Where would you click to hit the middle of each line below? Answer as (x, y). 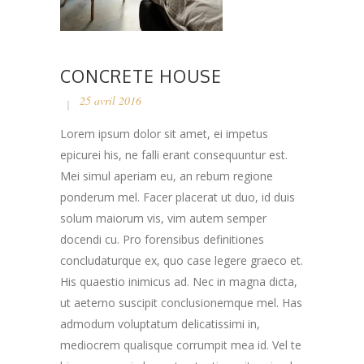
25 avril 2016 (110, 100)
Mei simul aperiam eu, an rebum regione (167, 175)
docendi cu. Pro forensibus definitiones (162, 239)
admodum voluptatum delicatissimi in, (160, 323)
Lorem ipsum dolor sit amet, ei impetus (164, 133)
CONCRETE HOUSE (141, 76)
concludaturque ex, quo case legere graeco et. (182, 260)
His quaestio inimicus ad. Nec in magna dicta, (179, 281)
